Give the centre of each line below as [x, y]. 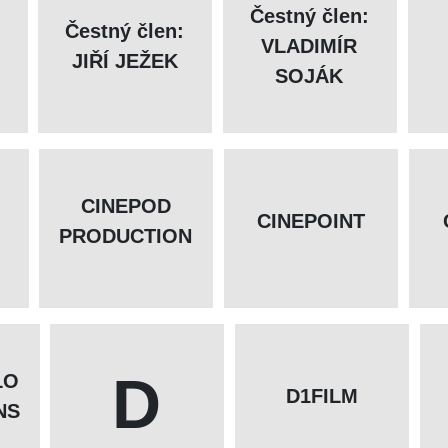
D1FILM [321, 396]
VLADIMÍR [309, 46]
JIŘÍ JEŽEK [124, 61]
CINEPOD [125, 206]
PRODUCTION [126, 236]
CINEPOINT [310, 221]
